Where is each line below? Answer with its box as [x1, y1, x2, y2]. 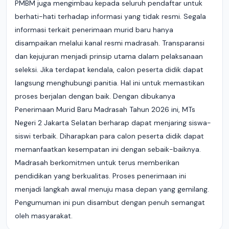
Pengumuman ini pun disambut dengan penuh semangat [15, 198, 205, 207]
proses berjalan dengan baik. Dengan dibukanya [15, 91, 175, 101]
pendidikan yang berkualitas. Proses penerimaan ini [15, 171, 186, 180]
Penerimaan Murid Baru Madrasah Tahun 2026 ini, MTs [15, 105, 195, 114]
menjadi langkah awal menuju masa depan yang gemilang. [15, 185, 209, 194]
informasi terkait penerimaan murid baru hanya [15, 25, 173, 34]
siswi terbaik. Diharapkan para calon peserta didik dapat [15, 131, 204, 141]
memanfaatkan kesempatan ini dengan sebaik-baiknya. [15, 145, 201, 154]
